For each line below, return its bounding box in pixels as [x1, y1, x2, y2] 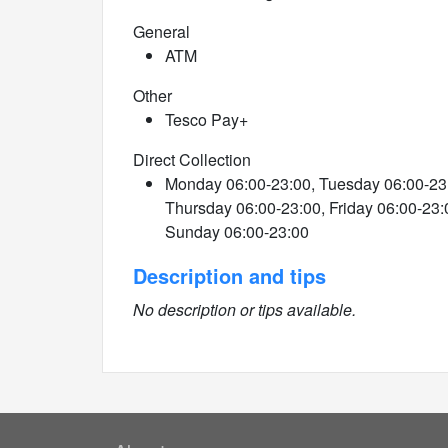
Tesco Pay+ [165, 108, 248, 131]
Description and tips [133, 261, 326, 290]
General [133, 20, 190, 43]
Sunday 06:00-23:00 [165, 220, 309, 243]
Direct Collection [133, 148, 251, 171]
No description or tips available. [133, 298, 356, 321]
